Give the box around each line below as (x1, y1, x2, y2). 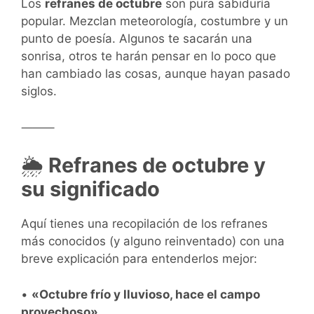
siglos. (21, 84, 57, 99)
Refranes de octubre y (43, 153, 266, 178)
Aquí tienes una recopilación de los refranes (21, 217, 268, 231)
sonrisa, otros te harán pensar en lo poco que (21, 49, 276, 64)
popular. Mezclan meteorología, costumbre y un (21, 14, 288, 29)
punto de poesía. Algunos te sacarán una (21, 32, 252, 46)
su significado (21, 177, 160, 202)
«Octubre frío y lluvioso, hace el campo (32, 287, 260, 301)
